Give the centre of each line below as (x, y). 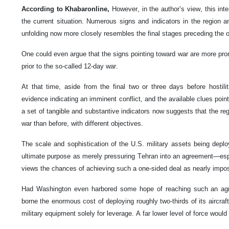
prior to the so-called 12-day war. (70, 66)
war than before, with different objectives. (82, 123)
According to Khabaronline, (66, 9)
